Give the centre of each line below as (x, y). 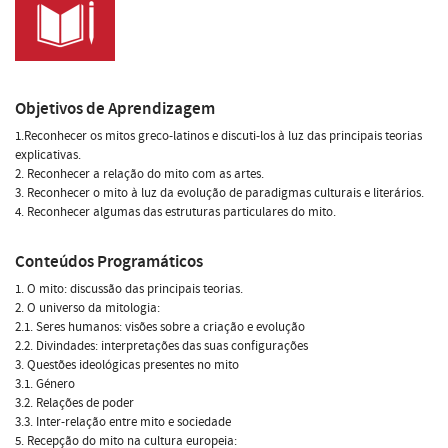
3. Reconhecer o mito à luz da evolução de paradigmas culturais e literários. (219, 192)
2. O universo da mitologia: (87, 307)
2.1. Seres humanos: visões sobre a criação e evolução (160, 326)
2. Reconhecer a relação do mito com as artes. (139, 173)
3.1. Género (45, 383)
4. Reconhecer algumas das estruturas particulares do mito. (175, 211)
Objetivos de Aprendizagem (115, 108)
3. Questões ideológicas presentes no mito (127, 364)
